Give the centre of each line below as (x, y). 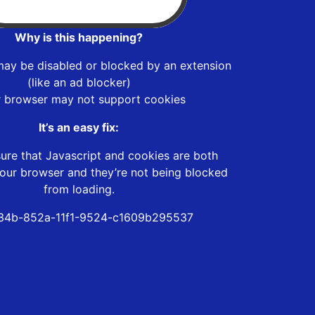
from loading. (79, 189)
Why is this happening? (79, 37)
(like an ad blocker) (79, 82)
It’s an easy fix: (79, 127)
